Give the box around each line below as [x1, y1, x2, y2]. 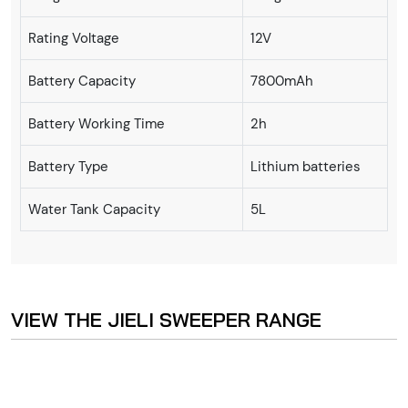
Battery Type [28, 157, 108, 176]
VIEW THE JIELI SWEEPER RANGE [11, 306, 321, 331]
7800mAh [250, 71, 313, 90]
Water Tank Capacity [28, 199, 160, 219]
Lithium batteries [250, 157, 361, 176]
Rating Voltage [28, 28, 119, 47]
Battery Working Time [28, 114, 165, 133]
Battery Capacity [28, 71, 136, 90]
